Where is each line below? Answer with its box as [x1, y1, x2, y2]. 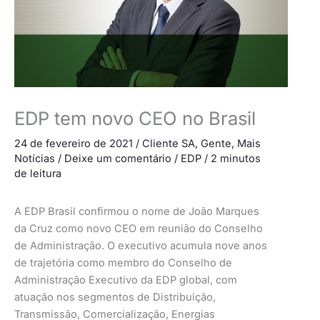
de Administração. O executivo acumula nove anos [14, 239, 267, 252]
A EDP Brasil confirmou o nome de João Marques [14, 204, 259, 218]
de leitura [14, 167, 61, 181]
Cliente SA [142, 137, 195, 151]
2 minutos [211, 152, 261, 166]
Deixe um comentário [64, 152, 171, 166]
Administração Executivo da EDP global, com [14, 273, 237, 286]
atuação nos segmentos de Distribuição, [14, 290, 216, 304]
